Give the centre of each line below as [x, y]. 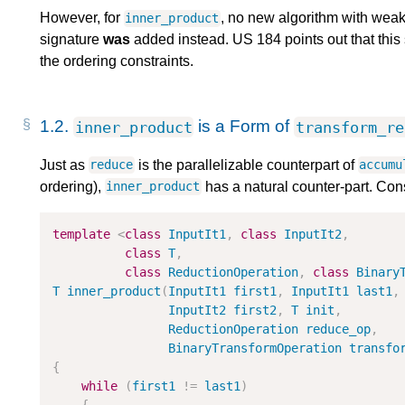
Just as [64, 165]
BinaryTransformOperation [255, 348]
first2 [255, 310]
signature [71, 40]
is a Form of [244, 127]
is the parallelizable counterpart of [246, 165]
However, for [82, 18]
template [82, 234]
